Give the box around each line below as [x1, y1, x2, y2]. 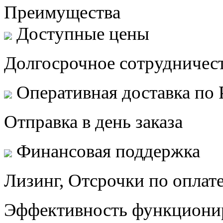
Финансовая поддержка [16, 140, 200, 161]
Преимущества [4, 1, 120, 22]
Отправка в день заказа [4, 111, 183, 132]
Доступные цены [16, 23, 149, 44]
